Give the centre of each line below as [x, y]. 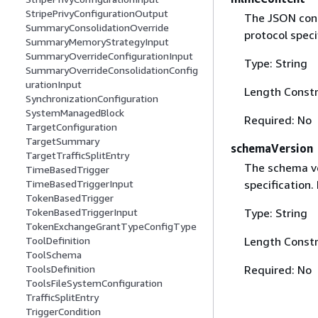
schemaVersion [272, 148]
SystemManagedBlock [75, 113]
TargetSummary [62, 141]
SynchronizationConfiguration [92, 99]
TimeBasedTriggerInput [79, 184]
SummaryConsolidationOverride [97, 28]
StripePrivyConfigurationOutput [97, 13]
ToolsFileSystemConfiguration [94, 283]
